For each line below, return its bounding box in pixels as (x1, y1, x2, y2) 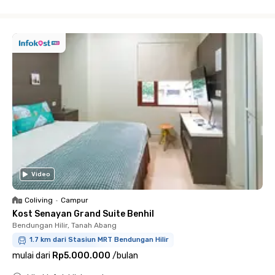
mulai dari (12, 250, 50, 261)
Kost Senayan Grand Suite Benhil (12, 209, 154, 219)
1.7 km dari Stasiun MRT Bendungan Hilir (29, 236, 169, 244)
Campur (61, 196, 88, 204)
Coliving (25, 196, 53, 204)
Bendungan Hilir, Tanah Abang (12, 221, 117, 230)
